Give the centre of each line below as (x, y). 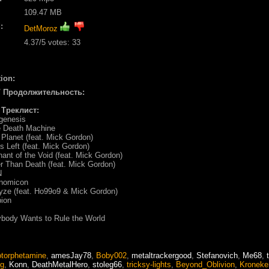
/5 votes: (56, 42)
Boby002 (111, 255)
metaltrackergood (162, 255)
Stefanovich (217, 255)
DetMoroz (41, 28)
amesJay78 (71, 255)
